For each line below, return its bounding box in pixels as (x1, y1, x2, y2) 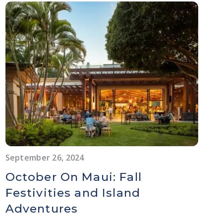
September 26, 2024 (5, 152, 84, 163)
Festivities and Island (5, 185, 140, 200)
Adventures (5, 201, 78, 216)
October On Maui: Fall (5, 169, 142, 184)
